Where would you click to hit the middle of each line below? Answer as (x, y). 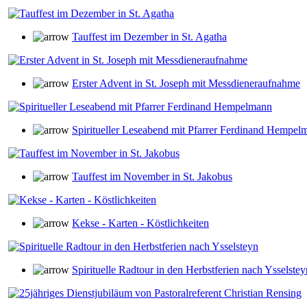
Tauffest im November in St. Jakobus (152, 176)
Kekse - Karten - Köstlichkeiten (140, 223)
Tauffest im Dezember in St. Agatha (149, 37)
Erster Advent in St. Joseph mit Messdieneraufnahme (186, 83)
